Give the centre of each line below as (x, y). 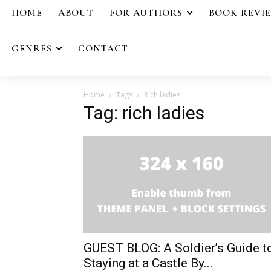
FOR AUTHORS (146, 13)
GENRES (32, 48)
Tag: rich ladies (144, 113)
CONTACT (103, 48)
